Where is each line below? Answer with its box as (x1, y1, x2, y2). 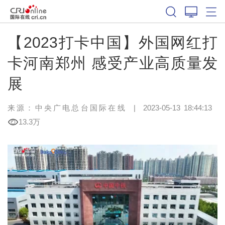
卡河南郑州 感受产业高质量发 (7, 54, 218, 71)
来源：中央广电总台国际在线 (7, 103, 127, 112)
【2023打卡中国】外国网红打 (7, 34, 218, 51)
